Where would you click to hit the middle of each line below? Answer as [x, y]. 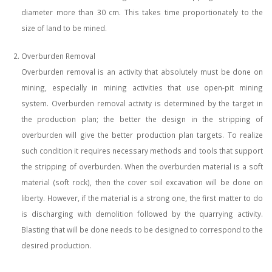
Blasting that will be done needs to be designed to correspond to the [142, 230]
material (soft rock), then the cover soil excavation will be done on [142, 182]
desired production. [56, 246]
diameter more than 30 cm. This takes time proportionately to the [142, 12]
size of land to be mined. [64, 28]
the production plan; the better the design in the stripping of [142, 119]
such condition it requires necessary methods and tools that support [142, 151]
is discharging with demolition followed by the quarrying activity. [142, 214]
